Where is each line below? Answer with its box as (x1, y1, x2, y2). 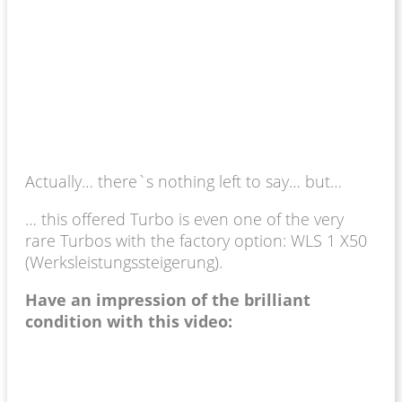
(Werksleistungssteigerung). (25, 250, 223, 273)
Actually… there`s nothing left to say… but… (25, 170, 342, 192)
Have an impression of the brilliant (25, 288, 310, 310)
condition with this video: (25, 310, 232, 332)
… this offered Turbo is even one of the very (25, 207, 344, 230)
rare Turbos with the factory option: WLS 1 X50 (25, 229, 367, 251)
